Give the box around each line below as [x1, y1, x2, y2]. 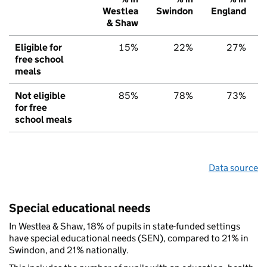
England [211, 5, 246, 17]
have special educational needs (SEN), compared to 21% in [9, 232, 249, 244]
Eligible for [15, 42, 62, 54]
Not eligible [15, 90, 66, 102]
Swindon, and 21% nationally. [9, 244, 129, 256]
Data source [209, 162, 258, 174]
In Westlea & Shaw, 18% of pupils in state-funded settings [9, 221, 240, 232]
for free [15, 102, 47, 114]
